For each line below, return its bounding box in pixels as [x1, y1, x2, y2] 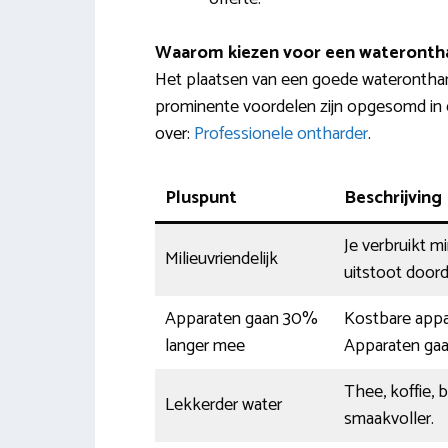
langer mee [164, 330, 245, 361]
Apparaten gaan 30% [164, 303, 318, 334]
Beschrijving [343, 182, 442, 213]
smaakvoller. [343, 403, 434, 434]
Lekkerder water [164, 389, 282, 420]
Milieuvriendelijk [164, 243, 278, 274]
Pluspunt [164, 182, 237, 213]
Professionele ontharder [193, 118, 368, 149]
